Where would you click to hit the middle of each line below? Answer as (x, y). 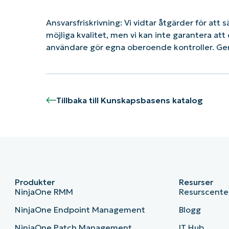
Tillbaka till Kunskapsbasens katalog (129, 100)
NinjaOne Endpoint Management (80, 210)
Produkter (35, 182)
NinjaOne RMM (44, 192)
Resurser (196, 182)
